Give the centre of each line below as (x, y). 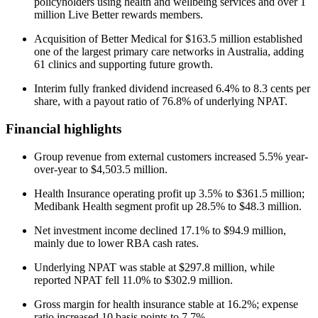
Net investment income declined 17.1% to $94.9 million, (160, 230)
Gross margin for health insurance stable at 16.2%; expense (166, 304)
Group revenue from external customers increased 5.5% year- (171, 156)
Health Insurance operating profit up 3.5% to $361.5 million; (169, 193)
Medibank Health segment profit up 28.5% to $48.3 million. (168, 206)
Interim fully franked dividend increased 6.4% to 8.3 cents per (172, 89)
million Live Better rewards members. (119, 15)
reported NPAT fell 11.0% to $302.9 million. (133, 280)
